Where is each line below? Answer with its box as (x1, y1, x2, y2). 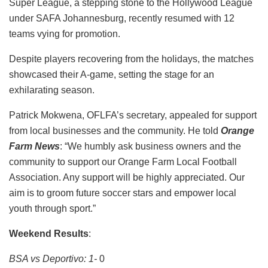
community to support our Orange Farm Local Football (9, 156, 237, 167)
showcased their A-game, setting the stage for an (9, 69, 214, 80)
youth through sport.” (9, 203, 96, 214)
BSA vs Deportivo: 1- (9, 253, 97, 264)
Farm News (9, 141, 60, 151)
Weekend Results (9, 228, 89, 239)
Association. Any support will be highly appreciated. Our (9, 172, 245, 182)
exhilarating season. (9, 84, 95, 95)
